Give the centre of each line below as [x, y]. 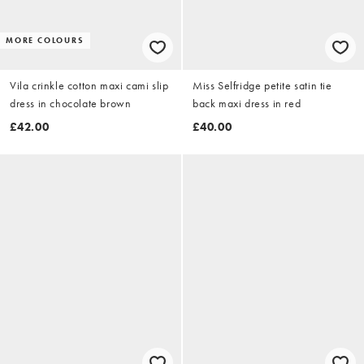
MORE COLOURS [45, 40]
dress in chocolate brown [71, 103]
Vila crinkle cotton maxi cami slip [89, 85]
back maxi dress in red [247, 103]
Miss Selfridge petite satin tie [262, 85]
